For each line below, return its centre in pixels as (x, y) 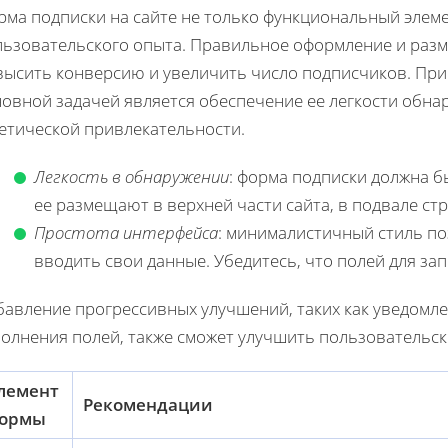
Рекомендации (148, 404)
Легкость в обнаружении (131, 176)
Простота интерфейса (126, 232)
